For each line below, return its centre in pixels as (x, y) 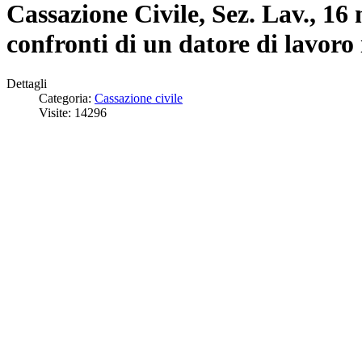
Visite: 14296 (73, 112)
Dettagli (27, 83)
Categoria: (67, 98)
